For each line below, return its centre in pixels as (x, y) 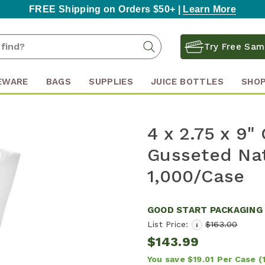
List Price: (169, 224)
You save (166, 259)
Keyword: (181, 53)
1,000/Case (196, 176)
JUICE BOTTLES (187, 81)
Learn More (210, 9)
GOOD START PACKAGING (205, 210)
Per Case (237, 259)
